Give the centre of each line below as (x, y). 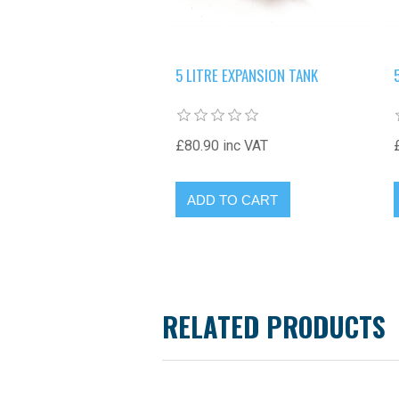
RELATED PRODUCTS (274, 327)
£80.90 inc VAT (221, 146)
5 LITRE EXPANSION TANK (246, 76)
